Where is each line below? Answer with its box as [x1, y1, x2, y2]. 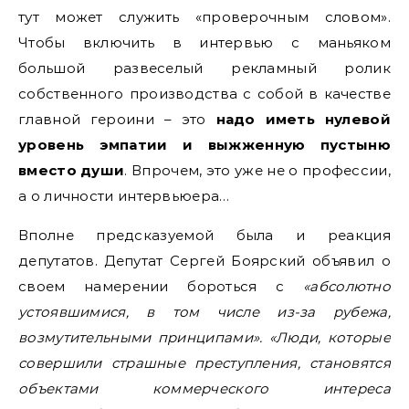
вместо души [18, 162, 125, 179]
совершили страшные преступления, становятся [18, 354, 391, 372]
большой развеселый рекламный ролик [18, 59, 391, 77]
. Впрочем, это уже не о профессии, [124, 162, 391, 179]
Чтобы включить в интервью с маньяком [18, 34, 391, 51]
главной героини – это [18, 110, 216, 128]
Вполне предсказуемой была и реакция [18, 226, 391, 244]
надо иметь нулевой [215, 110, 391, 128]
